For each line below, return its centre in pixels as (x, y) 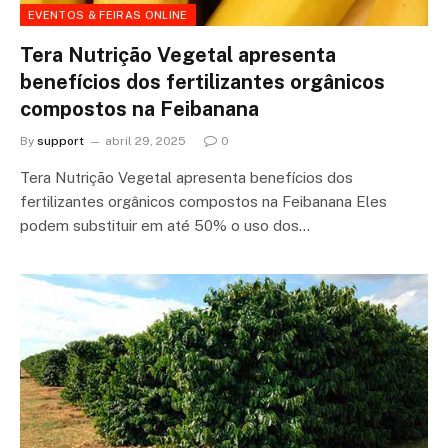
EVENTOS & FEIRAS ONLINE (108, 14)
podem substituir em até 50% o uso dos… (165, 225)
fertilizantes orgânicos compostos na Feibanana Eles (203, 201)
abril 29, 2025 (145, 140)
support (60, 140)
